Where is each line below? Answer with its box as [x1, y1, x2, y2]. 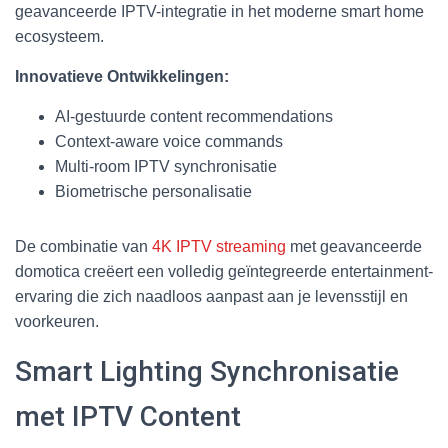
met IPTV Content [15, 399, 241, 433]
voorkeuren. [15, 312, 99, 330]
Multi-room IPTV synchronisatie [55, 157, 277, 175]
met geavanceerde [286, 237, 422, 255]
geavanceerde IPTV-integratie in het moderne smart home [15, 2, 424, 20]
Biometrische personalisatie [55, 182, 252, 200]
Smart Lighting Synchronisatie [15, 354, 399, 388]
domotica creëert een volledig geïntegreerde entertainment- [15, 262, 433, 280]
